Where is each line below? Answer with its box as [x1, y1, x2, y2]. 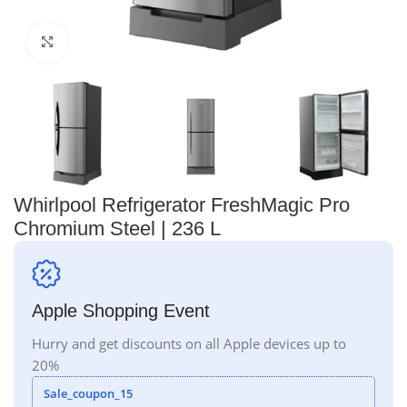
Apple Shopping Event [32, 301, 210, 322]
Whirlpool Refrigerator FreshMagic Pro [14, 194, 350, 217]
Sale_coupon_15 [44, 385, 133, 402]
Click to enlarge [67, 34, 164, 51]
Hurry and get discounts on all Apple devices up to [32, 334, 346, 353]
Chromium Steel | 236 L [14, 217, 221, 241]
